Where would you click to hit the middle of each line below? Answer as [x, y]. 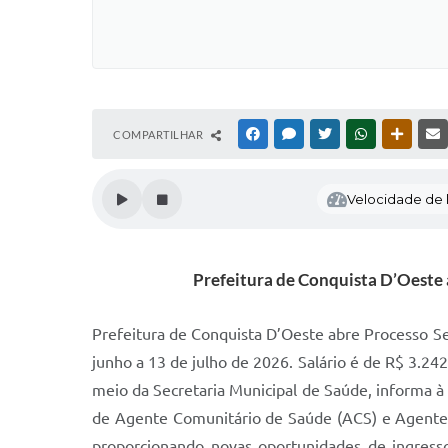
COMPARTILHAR [159, 134]
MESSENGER [330, 134]
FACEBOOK [292, 134]
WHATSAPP [400, 134]
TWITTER [358, 134]
